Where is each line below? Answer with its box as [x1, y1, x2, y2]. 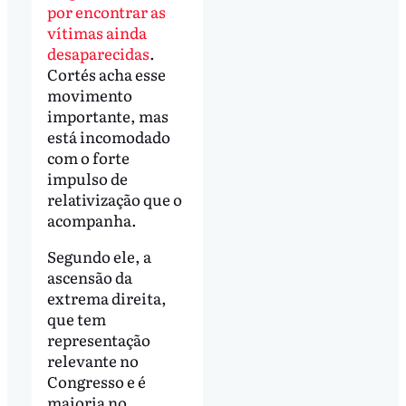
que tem [46, 306, 106, 330]
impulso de [46, 166, 128, 189]
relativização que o [46, 187, 182, 210]
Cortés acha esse [46, 62, 166, 85]
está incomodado [46, 124, 170, 148]
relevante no [46, 348, 139, 372]
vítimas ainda [46, 20, 147, 43]
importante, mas [46, 103, 169, 127]
